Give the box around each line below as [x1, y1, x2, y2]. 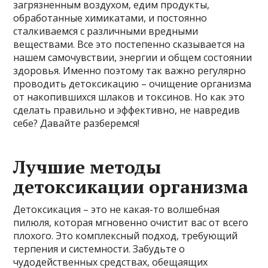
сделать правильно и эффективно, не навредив [13, 103, 240, 117]
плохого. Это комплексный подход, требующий [13, 229, 238, 242]
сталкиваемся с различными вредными [13, 24, 199, 38]
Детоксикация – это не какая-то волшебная [13, 202, 220, 216]
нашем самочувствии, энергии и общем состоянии [13, 50, 252, 64]
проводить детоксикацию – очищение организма [13, 77, 252, 90]
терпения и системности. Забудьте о [13, 242, 185, 255]
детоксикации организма [13, 174, 249, 199]
